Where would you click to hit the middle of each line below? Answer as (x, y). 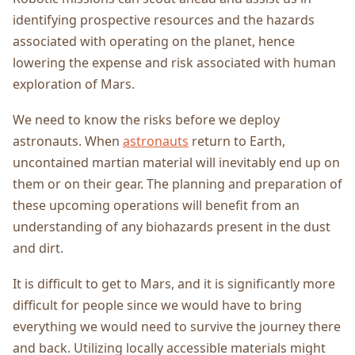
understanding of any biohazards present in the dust (172, 226)
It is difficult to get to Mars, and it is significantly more (174, 283)
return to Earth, (237, 141)
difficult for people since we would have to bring (157, 305)
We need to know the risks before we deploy (146, 119)
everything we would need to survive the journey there (177, 326)
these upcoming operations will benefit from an (156, 205)
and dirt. (38, 248)
